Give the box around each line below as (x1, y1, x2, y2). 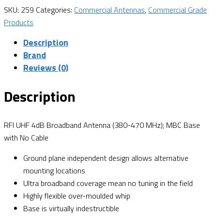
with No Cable (4, 132, 48, 143)
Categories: (36, 4, 74, 16)
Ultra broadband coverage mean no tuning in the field (23, 177, 193, 189)
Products (4, 16, 33, 29)
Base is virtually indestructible (23, 202, 119, 214)
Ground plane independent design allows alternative (23, 152, 188, 164)
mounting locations (23, 165, 85, 176)
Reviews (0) (23, 61, 68, 75)
